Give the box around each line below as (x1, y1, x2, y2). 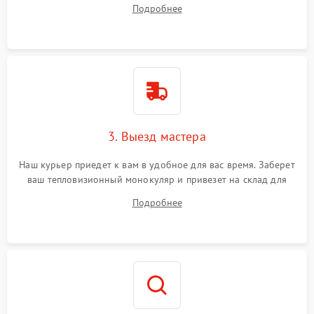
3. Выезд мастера (108, 128, 206, 144)
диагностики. (128, 187, 186, 200)
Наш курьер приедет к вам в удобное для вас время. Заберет (19, 158, 295, 171)
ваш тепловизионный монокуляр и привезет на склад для (27, 172, 287, 186)
